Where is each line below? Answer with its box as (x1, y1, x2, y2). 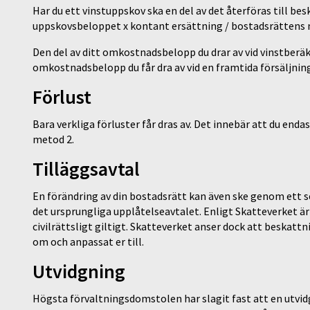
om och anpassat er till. (33, 234, 144, 248)
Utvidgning (33, 258, 125, 284)
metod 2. (33, 131, 74, 146)
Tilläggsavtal (33, 156, 140, 181)
